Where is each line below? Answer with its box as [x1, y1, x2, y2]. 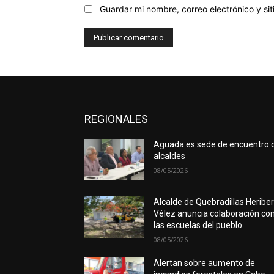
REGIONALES [84, 113, 148, 126]
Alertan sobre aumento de [154, 258, 256, 268]
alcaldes [154, 151, 186, 161]
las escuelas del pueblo [154, 220, 243, 231]
